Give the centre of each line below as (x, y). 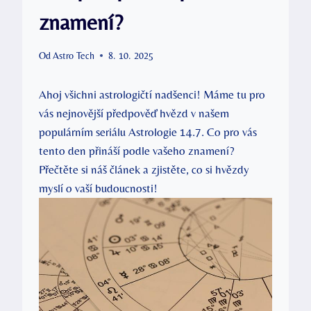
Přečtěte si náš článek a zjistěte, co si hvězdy (144, 169)
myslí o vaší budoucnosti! (98, 188)
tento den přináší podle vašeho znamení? (137, 150)
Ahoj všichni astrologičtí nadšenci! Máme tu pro (152, 94)
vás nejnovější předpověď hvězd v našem (134, 113)
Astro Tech (74, 55)
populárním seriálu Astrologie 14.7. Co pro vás (148, 132)
